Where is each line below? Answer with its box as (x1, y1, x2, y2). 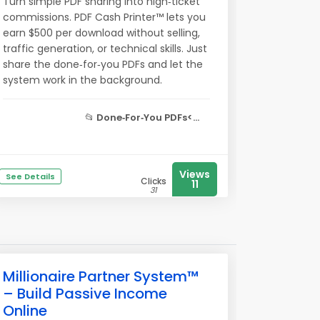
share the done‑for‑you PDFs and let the (3, 57, 203, 71)
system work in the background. (3, 73, 162, 87)
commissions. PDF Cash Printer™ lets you (3, 10, 206, 24)
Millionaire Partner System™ (3, 266, 199, 286)
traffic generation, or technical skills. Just (3, 41, 207, 56)
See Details (6, 171, 55, 182)
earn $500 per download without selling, (3, 26, 200, 40)
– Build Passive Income (3, 284, 167, 304)
